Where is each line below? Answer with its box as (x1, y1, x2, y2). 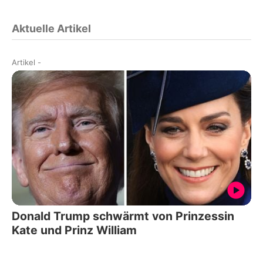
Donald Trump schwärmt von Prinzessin (12, 208, 234, 223)
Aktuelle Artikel (12, 22, 91, 35)
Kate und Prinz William (12, 222, 137, 237)
